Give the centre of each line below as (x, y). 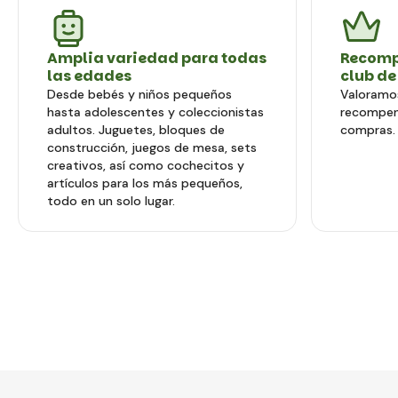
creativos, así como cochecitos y (146, 165)
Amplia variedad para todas (157, 58)
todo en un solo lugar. (111, 201)
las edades (89, 76)
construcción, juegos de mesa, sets (152, 147)
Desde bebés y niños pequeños (139, 94)
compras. (368, 130)
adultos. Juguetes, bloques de (136, 130)
